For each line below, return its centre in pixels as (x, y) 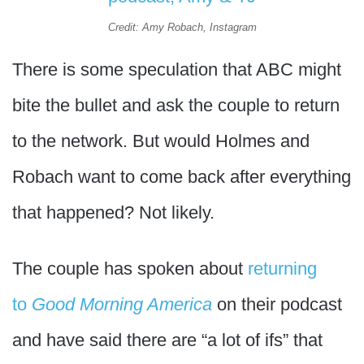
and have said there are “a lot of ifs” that (167, 340)
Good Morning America (122, 304)
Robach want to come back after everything (182, 177)
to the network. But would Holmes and (161, 141)
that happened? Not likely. (113, 212)
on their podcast (277, 304)
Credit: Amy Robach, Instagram (182, 27)
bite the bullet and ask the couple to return (176, 105)
